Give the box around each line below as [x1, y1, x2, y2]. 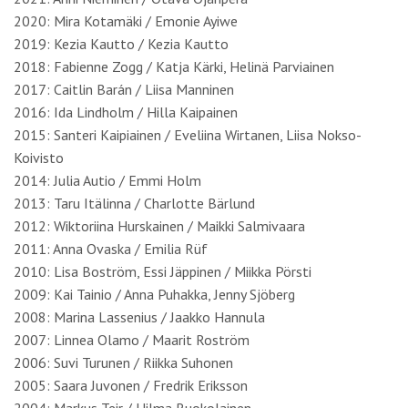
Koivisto [14, 148, 64, 167]
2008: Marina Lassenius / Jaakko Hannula [14, 308, 265, 326]
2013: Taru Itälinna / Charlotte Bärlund [14, 194, 255, 212]
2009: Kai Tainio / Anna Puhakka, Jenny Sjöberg [14, 285, 295, 303]
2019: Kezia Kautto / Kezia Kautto [14, 35, 229, 53]
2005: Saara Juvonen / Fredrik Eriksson [14, 376, 248, 394]
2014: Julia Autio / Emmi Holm [14, 171, 201, 189]
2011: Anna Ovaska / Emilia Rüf [14, 240, 208, 258]
